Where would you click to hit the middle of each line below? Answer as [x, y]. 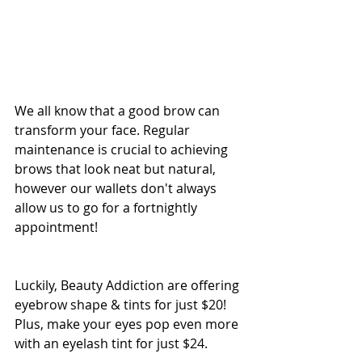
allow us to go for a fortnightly [107, 208]
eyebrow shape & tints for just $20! [122, 305]
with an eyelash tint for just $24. [111, 344]
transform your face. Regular [104, 130]
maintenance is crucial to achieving [123, 150]
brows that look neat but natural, [117, 169]
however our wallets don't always [117, 189]
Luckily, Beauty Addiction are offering [128, 286]
